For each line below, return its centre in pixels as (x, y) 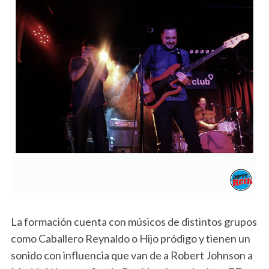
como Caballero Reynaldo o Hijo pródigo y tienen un (130, 238)
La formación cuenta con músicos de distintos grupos (134, 221)
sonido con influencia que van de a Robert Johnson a (131, 255)
